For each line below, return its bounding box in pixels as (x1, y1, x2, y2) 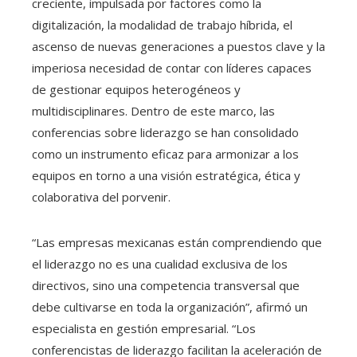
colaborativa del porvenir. (32, 189, 171, 206)
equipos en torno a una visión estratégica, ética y (32, 167, 300, 184)
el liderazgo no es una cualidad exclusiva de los (32, 256, 288, 273)
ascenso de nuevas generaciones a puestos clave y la (32, 38, 325, 55)
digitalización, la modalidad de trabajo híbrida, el (32, 17, 292, 33)
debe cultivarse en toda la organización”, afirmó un (32, 299, 308, 316)
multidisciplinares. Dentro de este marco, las (32, 103, 275, 120)
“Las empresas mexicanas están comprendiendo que (32, 234, 322, 251)
